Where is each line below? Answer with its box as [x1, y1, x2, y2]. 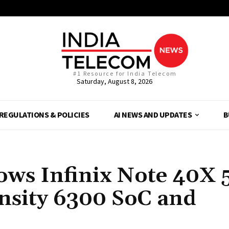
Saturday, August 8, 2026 [76, 77, 152, 86]
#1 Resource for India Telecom [73, 70, 177, 78]
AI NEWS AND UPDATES [113, 109, 192, 120]
